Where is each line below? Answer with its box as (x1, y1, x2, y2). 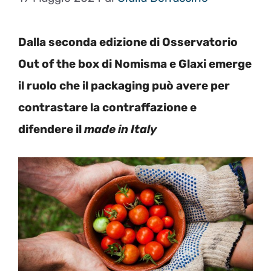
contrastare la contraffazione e (18, 100, 197, 114)
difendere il (18, 122, 84, 136)
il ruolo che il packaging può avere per (18, 78, 230, 93)
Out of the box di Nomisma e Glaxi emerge (18, 56, 252, 71)
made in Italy (84, 122, 157, 136)
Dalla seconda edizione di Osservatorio (18, 34, 238, 49)
